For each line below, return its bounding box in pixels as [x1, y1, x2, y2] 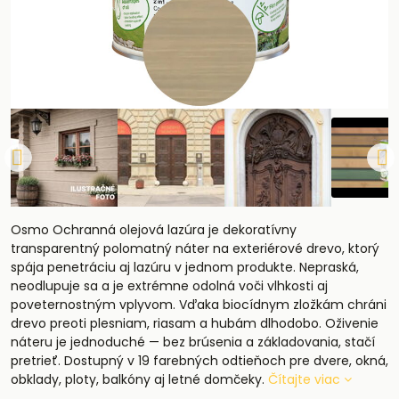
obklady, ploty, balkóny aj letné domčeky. [11, 370, 268, 388]
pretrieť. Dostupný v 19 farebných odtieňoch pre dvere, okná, [11, 352, 388, 370]
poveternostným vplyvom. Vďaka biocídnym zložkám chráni [11, 296, 387, 313]
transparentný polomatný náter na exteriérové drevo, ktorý [11, 240, 379, 257]
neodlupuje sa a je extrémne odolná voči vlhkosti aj [11, 277, 328, 295]
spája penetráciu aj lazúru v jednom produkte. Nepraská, [11, 258, 359, 276]
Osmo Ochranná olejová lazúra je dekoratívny [11, 221, 297, 239]
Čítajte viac [268, 370, 340, 388]
